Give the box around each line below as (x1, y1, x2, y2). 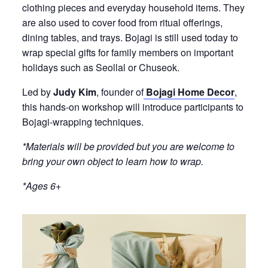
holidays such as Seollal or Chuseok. (22, 60, 179, 74)
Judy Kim (50, 85, 96, 99)
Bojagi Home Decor (145, 85, 234, 99)
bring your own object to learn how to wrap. (22, 154, 203, 168)
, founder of (96, 85, 144, 99)
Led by (22, 85, 51, 99)
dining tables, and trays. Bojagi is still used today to (22, 31, 238, 44)
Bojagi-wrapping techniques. (22, 115, 144, 129)
